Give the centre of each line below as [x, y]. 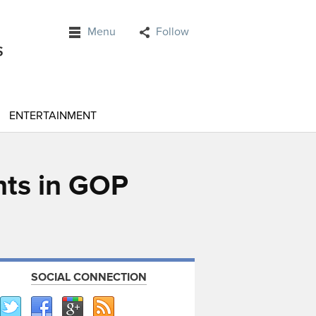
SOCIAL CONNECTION [89, 277]
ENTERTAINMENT [53, 116]
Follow [172, 32]
